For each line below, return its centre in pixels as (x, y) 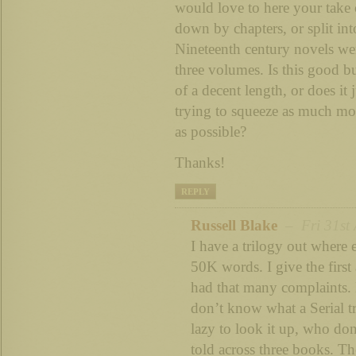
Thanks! (200, 163)
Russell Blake (234, 225)
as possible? (211, 132)
